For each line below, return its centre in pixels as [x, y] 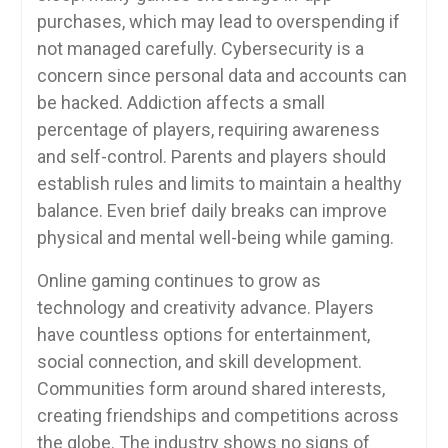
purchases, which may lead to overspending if [218, 21]
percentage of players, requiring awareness [208, 129]
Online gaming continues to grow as [178, 280]
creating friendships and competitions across [217, 415]
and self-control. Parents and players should [211, 156]
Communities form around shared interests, [210, 388]
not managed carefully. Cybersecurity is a [200, 48]
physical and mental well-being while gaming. [215, 237]
